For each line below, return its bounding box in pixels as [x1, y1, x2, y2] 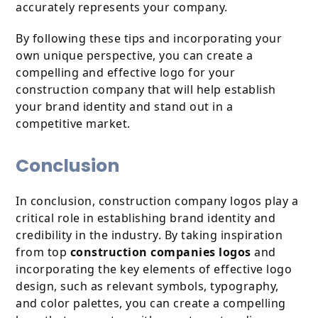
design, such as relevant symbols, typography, [16, 278, 279, 295]
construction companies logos [70, 244, 251, 261]
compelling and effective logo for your [16, 65, 236, 81]
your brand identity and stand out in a [16, 99, 234, 115]
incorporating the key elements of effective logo [16, 261, 292, 278]
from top [16, 244, 70, 261]
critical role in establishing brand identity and [16, 210, 276, 226]
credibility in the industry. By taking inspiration [16, 227, 283, 243]
